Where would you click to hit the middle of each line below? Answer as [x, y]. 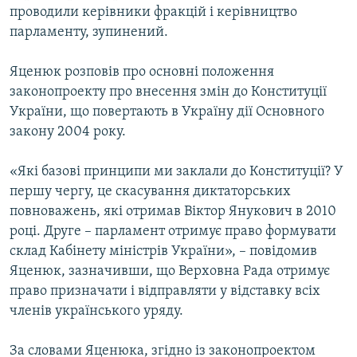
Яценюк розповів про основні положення [142, 73]
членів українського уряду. [96, 312]
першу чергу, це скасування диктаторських [150, 192]
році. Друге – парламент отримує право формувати [173, 232]
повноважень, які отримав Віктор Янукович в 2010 [173, 212]
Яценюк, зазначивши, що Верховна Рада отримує [170, 272]
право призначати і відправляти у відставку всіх [165, 292]
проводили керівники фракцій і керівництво [153, 13]
